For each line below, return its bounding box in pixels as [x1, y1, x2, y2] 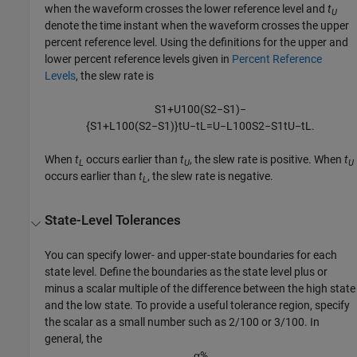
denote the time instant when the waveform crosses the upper [45, 19, 350, 33]
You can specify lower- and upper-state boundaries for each [45, 248, 338, 261]
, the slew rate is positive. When [190, 153, 345, 167]
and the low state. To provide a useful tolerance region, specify [45, 298, 351, 312]
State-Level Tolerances [45, 212, 182, 228]
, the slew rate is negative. [147, 170, 274, 183]
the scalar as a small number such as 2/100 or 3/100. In [45, 315, 320, 328]
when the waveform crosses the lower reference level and [45, 2, 328, 16]
